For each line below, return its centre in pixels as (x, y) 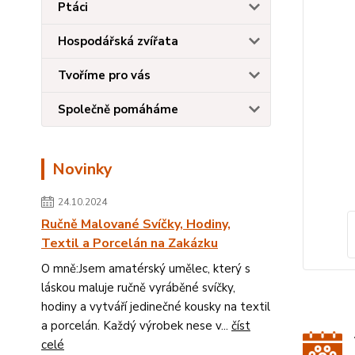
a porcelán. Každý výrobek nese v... (136, 326)
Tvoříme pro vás (104, 75)
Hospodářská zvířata (118, 41)
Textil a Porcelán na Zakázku (130, 243)
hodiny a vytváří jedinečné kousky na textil (156, 307)
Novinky (82, 169)
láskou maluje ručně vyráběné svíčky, (138, 288)
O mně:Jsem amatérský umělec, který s (146, 269)
